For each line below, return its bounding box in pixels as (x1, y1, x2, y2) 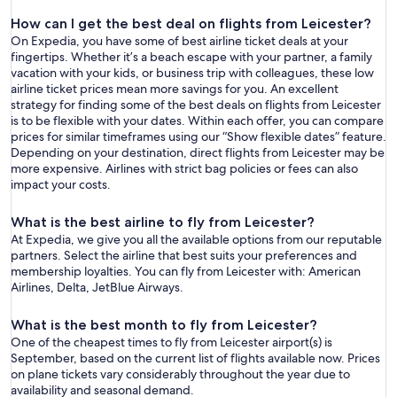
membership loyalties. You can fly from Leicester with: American (11, 263, 361, 280)
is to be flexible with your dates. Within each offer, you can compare (11, 113, 384, 129)
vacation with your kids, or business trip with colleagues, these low (11, 65, 374, 82)
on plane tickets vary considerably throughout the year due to (11, 366, 350, 383)
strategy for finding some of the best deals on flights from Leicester (11, 97, 381, 113)
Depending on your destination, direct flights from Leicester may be (11, 144, 385, 161)
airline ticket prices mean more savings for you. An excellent (11, 81, 339, 97)
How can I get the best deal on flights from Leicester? (11, 15, 371, 33)
